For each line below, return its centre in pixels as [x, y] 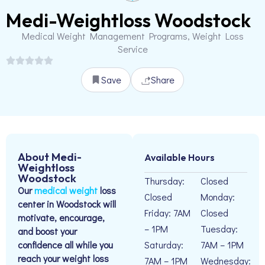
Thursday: [164, 181]
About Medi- [50, 157]
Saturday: [164, 245]
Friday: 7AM [167, 213]
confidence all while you [65, 245]
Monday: [218, 197]
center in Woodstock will [67, 204]
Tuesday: [219, 229]
